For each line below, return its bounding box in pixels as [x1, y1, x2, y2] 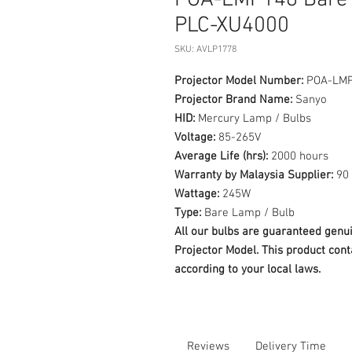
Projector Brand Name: [174, 93, 292, 107]
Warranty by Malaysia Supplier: [174, 168, 333, 182]
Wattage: [174, 187, 219, 201]
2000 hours [268, 149, 328, 163]
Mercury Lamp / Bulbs [195, 112, 311, 126]
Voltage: [174, 130, 215, 145]
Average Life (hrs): [174, 149, 268, 163]
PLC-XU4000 [174, 13, 289, 39]
